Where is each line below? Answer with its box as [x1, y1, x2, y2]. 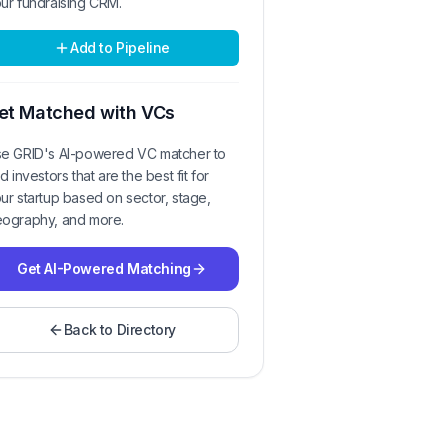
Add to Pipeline [70, 39, 170, 56]
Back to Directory [63, 321, 177, 338]
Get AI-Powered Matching [17, 260, 191, 277]
